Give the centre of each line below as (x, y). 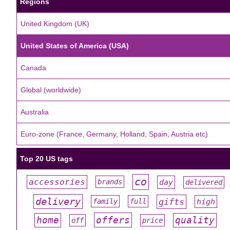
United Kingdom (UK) (55, 24)
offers (113, 220)
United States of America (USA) (75, 46)
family (106, 201)
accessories (57, 182)
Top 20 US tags (46, 159)
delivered (204, 182)
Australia (35, 112)
